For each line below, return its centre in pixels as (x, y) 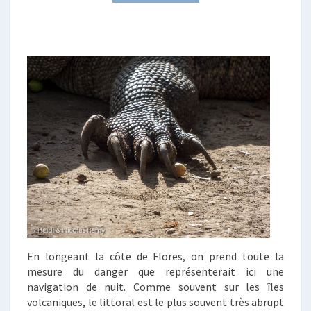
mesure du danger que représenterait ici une (155, 272)
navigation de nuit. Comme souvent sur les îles (155, 287)
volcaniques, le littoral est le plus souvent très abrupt (155, 302)
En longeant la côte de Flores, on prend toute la (155, 257)
